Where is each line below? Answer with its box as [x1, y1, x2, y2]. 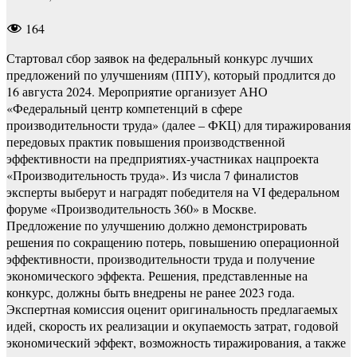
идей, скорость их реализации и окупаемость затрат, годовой [6, 316, 339, 334]
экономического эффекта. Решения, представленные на [6, 266, 308, 284]
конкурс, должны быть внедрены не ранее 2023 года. [6, 283, 295, 300]
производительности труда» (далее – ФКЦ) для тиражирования [6, 116, 351, 133]
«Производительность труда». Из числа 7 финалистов [6, 166, 299, 183]
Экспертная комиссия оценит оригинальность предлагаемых [6, 300, 338, 317]
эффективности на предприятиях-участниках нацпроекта [6, 149, 319, 167]
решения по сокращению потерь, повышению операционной [6, 233, 339, 250]
